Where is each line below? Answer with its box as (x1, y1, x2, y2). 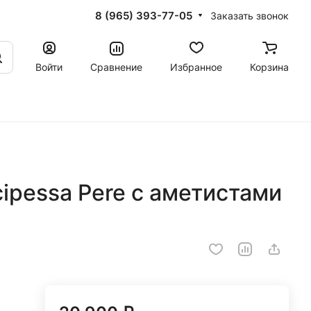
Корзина (250, 60, 289, 73)
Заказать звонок (210, 9, 289, 22)
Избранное (170, 60, 222, 73)
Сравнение (90, 60, 142, 73)
